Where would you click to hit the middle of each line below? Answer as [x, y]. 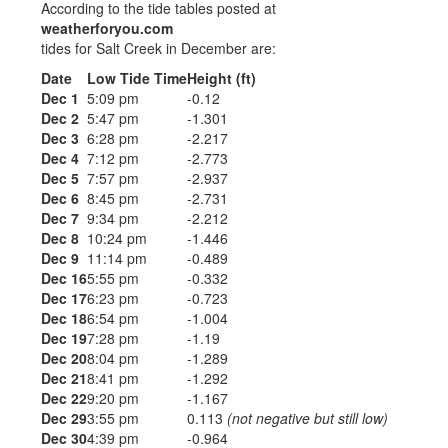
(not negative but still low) [307, 417]
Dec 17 [64, 297]
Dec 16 [64, 277]
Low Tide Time [137, 77]
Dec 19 [64, 337]
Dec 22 [64, 397]
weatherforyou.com [107, 27]
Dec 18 [64, 317]
